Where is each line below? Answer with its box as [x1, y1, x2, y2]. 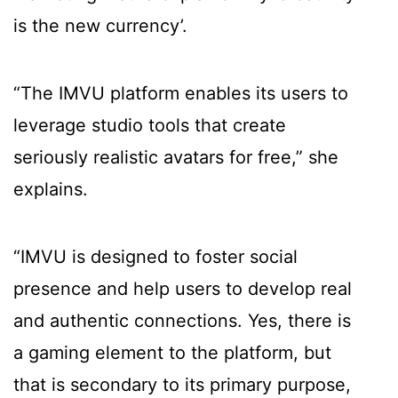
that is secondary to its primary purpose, [13, 374, 351, 396]
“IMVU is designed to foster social [13, 246, 298, 268]
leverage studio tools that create [13, 115, 286, 137]
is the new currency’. [13, 15, 187, 37]
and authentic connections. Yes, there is [13, 310, 351, 332]
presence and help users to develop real [13, 278, 352, 300]
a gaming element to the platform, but [13, 342, 331, 364]
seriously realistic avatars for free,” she [13, 147, 338, 169]
